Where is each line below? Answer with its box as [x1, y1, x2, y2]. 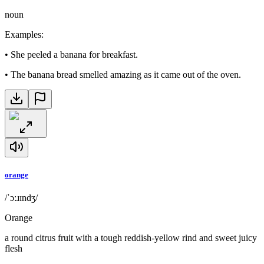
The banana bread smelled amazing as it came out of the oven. [11, 70, 241, 80]
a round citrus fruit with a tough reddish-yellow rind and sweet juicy [5, 233, 257, 243]
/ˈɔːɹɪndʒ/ [5, 193, 38, 203]
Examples [5, 29, 41, 40]
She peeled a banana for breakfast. [11, 49, 138, 60]
